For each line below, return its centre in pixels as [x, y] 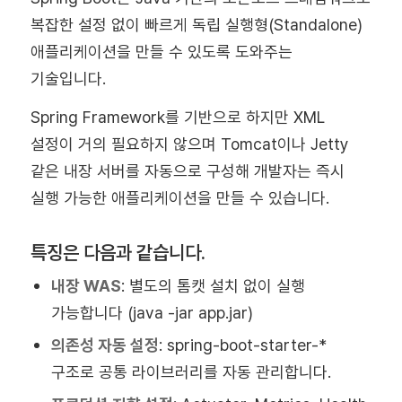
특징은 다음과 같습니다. [118, 252]
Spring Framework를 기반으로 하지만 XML [177, 118]
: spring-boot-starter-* [242, 345]
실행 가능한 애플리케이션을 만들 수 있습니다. [179, 198]
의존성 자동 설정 [105, 345]
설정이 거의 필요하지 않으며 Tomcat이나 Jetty [189, 144]
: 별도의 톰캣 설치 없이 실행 [213, 285]
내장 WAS [86, 285]
